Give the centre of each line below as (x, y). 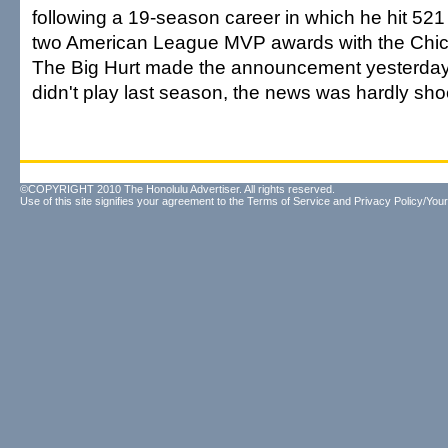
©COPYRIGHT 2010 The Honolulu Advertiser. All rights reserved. (177, 189)
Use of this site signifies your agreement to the (133, 201)
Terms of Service (288, 201)
